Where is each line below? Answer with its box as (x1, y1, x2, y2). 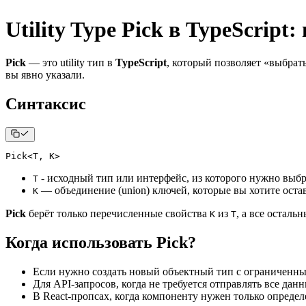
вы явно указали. (5, 69, 85, 81)
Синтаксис (5, 94, 86, 113)
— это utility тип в (26, 57, 115, 69)
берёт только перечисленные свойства (26, 208, 210, 220)
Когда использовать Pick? (5, 234, 196, 252)
